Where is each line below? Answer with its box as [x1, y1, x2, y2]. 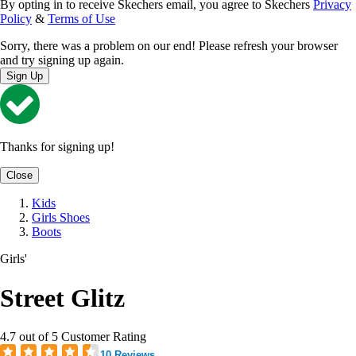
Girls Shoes [32, 211, 90, 225]
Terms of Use [48, 12, 115, 26]
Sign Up [6, 70, 43, 83]
